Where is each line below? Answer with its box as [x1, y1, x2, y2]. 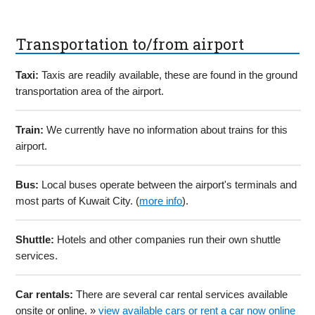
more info [139, 195, 183, 207]
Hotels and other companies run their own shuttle [54, 233, 281, 246]
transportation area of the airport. [15, 85, 165, 98]
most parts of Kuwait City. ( [15, 195, 140, 207]
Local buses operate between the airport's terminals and [39, 179, 297, 191]
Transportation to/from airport [15, 33, 245, 54]
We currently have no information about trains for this [44, 124, 288, 136]
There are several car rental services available [73, 288, 288, 301]
